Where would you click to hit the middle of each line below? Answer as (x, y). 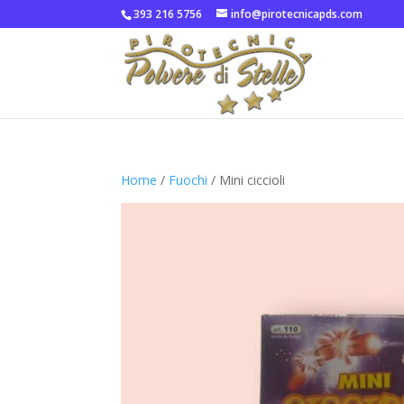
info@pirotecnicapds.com (297, 14)
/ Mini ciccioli (247, 180)
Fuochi (188, 180)
